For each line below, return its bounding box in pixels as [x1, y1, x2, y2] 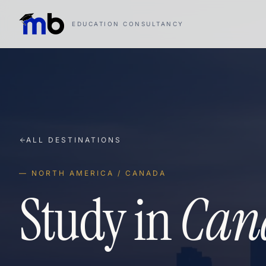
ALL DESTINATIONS [26, 135, 122, 144]
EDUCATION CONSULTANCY [72, 20, 184, 27]
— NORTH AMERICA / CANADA [19, 169, 166, 178]
